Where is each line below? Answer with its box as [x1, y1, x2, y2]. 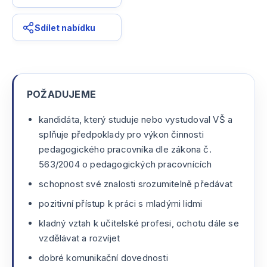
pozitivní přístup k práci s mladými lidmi [39, 198, 203, 209]
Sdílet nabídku [35, 22, 95, 33]
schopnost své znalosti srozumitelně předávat [39, 178, 233, 190]
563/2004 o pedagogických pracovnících [39, 159, 212, 170]
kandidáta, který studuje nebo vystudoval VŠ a [39, 114, 233, 125]
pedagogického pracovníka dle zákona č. [39, 144, 212, 155]
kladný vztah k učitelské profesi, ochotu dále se [39, 218, 239, 229]
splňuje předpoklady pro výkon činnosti [39, 129, 204, 140]
